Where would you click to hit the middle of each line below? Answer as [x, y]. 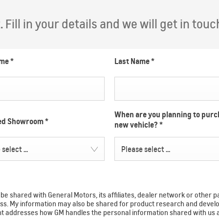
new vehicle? [137, 125]
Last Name [133, 61]
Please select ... [145, 150]
